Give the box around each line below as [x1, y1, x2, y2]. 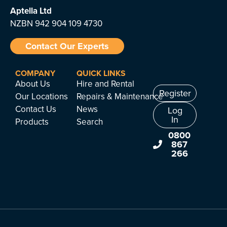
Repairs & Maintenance [77, 90, 164, 103]
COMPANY [15, 67, 55, 80]
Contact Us [15, 103, 56, 116]
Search [77, 116, 103, 129]
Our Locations [15, 90, 68, 103]
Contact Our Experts [25, 40, 109, 53]
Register [159, 87, 191, 100]
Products [15, 116, 49, 129]
